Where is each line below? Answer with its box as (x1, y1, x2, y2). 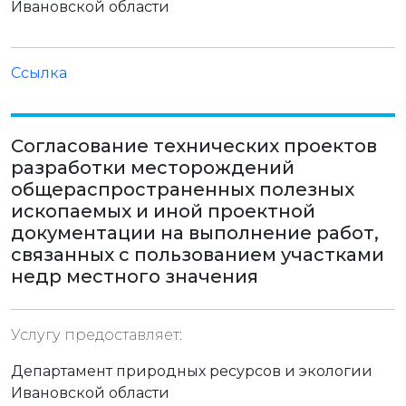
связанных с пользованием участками (11, 244, 384, 266)
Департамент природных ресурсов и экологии (11, 362, 372, 380)
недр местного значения (11, 266, 258, 287)
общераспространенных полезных (11, 179, 354, 200)
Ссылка (11, 64, 67, 82)
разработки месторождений (11, 157, 295, 179)
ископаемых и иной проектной (11, 200, 315, 222)
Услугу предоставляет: (11, 326, 182, 343)
